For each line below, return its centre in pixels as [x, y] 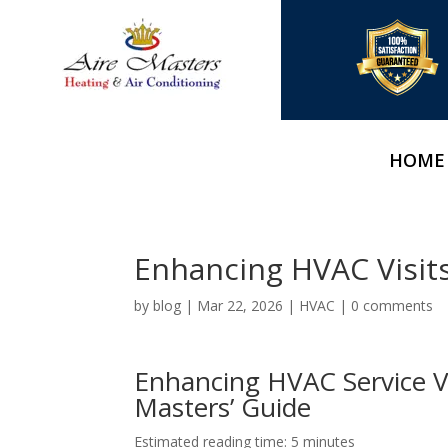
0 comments [392, 305]
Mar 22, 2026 [240, 305]
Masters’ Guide [223, 407]
